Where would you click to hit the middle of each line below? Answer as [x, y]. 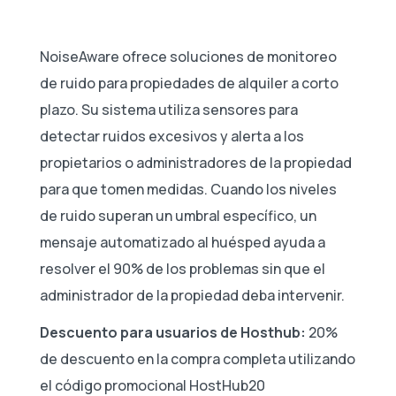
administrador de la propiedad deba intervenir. [192, 296]
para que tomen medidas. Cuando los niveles [188, 190]
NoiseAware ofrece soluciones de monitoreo [188, 57]
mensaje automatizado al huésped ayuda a [183, 243]
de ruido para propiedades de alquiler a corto [189, 84]
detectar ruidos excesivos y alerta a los [172, 137]
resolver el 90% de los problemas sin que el [183, 269]
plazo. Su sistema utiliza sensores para [169, 110]
